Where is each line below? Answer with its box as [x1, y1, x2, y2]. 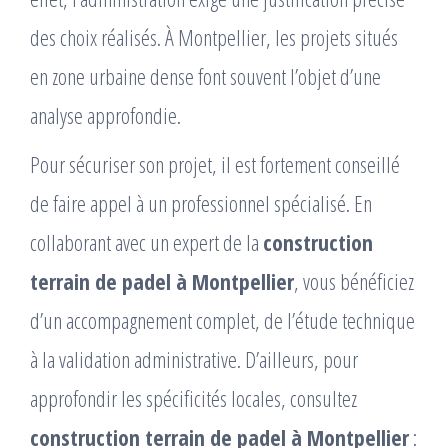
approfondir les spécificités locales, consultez [30, 383, 357, 414]
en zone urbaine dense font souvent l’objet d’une [30, 61, 381, 92]
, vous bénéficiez [294, 266, 414, 297]
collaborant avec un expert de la [30, 227, 263, 258]
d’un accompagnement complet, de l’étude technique [30, 305, 415, 336]
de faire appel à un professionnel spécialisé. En [30, 188, 372, 219]
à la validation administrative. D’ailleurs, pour [30, 344, 358, 375]
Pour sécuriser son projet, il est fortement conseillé [30, 149, 400, 180]
